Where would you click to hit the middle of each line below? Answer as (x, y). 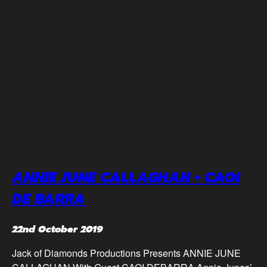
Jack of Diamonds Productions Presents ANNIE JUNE (126, 253)
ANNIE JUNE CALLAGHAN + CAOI (126, 177)
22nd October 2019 (57, 229)
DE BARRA (49, 199)
